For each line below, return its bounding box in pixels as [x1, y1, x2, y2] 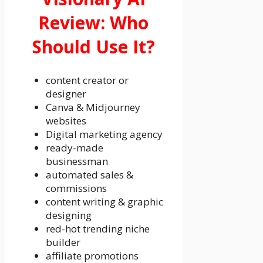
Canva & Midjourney [46, 100, 140, 114]
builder [46, 235, 80, 249]
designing [46, 208, 92, 222]
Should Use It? [32, 34, 155, 59]
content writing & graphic [46, 194, 163, 208]
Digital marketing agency [46, 127, 163, 141]
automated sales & [46, 167, 133, 181]
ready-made [46, 140, 103, 154]
